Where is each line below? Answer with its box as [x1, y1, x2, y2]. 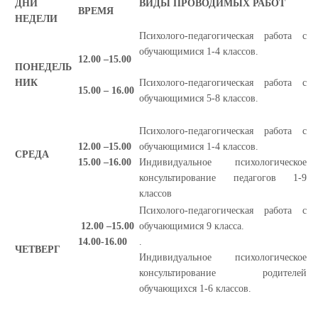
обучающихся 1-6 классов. [139, 283, 251, 294]
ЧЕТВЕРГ [15, 244, 60, 255]
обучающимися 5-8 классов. [139, 93, 258, 104]
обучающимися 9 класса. [139, 221, 244, 231]
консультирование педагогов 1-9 [139, 172, 307, 183]
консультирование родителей [139, 268, 307, 278]
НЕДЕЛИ [15, 13, 57, 24]
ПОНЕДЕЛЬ [15, 62, 72, 72]
